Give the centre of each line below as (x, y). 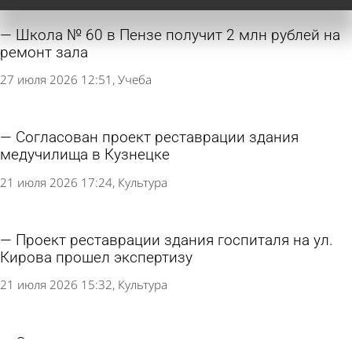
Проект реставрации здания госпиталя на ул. (174, 241)
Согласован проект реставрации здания (157, 138)
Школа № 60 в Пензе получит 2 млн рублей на (178, 35)
